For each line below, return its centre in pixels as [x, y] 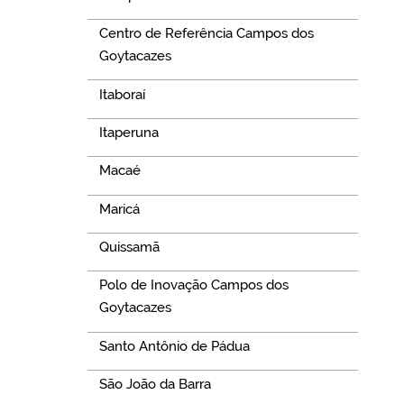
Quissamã [129, 248]
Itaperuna [129, 132]
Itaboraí [122, 94]
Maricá [119, 209]
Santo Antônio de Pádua [174, 346]
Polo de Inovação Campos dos [193, 285]
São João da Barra [155, 385]
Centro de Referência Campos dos [206, 34]
